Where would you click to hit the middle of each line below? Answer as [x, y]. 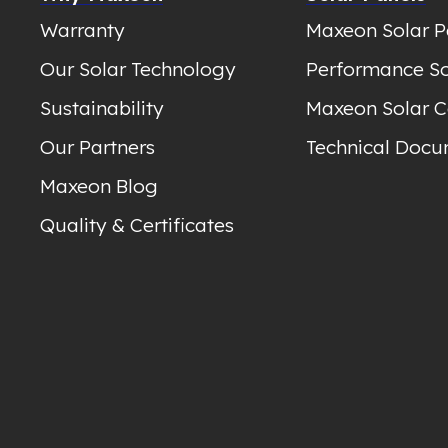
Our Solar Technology [138, 69]
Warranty [83, 30]
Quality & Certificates [137, 225]
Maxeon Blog [99, 186]
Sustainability [102, 108]
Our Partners [98, 147]
